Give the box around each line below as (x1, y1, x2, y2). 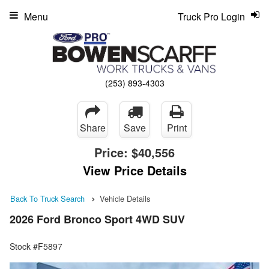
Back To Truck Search (10, 192, 85, 204)
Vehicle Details (100, 192, 150, 204)
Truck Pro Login (178, 10, 245, 23)
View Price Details (82, 161, 187, 179)
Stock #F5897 (10, 240, 62, 253)
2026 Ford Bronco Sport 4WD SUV (10, 211, 185, 228)
